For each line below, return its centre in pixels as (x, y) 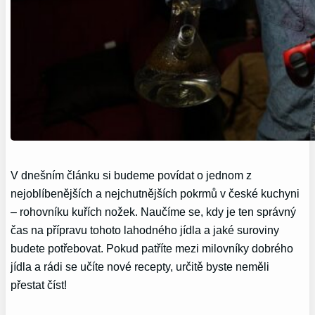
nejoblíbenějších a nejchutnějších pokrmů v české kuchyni (155, 193)
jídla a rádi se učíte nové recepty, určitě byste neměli (140, 266)
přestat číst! (39, 284)
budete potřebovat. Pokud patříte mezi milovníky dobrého (152, 248)
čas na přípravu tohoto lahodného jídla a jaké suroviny (145, 230)
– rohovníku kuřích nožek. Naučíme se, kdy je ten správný (154, 211)
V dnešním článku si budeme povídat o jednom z (131, 175)
